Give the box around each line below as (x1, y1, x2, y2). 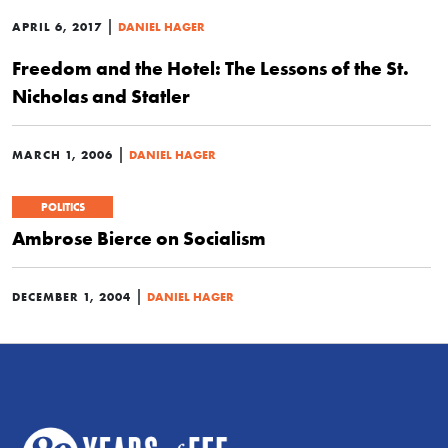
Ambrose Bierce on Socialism (12, 226, 266, 250)
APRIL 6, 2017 (12, 19, 102, 34)
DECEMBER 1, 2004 (12, 289, 131, 304)
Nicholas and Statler (12, 84, 190, 108)
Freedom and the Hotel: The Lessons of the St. (12, 56, 409, 80)
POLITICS (40, 200, 85, 214)
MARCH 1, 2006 (12, 147, 113, 162)
